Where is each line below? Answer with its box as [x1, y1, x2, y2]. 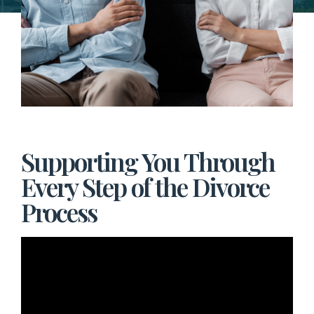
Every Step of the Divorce [21, 170, 269, 204]
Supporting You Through [21, 144, 275, 179]
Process [21, 195, 97, 229]
